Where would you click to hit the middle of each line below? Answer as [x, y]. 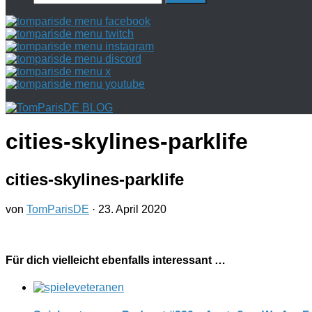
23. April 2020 [132, 209]
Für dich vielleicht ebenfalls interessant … [116, 260]
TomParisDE [58, 209]
